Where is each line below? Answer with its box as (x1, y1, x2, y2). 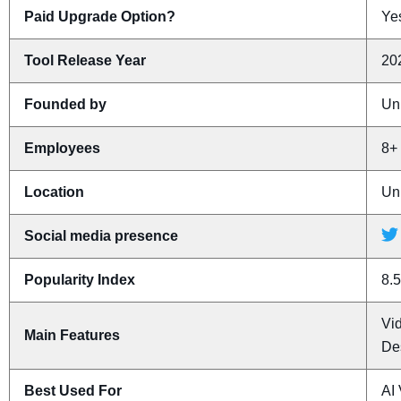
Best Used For (24, 382, 122, 398)
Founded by (24, 96, 107, 112)
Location (24, 183, 84, 200)
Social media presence (24, 227, 178, 243)
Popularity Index (24, 271, 135, 287)
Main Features (24, 327, 120, 343)
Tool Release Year (24, 52, 146, 68)
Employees (24, 140, 100, 156)
